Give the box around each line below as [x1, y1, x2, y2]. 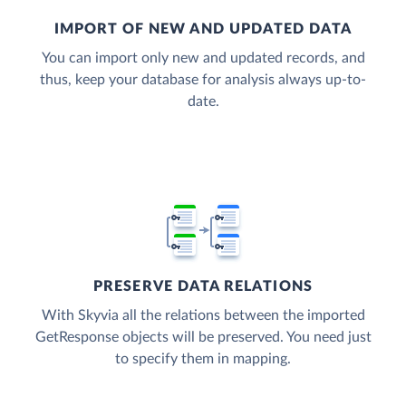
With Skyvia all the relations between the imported [41, 308, 365, 324]
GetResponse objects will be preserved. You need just [34, 330, 372, 345]
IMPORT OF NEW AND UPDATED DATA [53, 22, 353, 37]
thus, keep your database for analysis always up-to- [40, 72, 366, 88]
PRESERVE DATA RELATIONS [93, 279, 313, 295]
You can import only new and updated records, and [41, 51, 365, 66]
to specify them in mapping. [115, 352, 291, 367]
